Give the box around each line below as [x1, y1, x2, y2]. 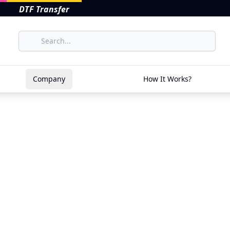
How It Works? [143, 74, 191, 84]
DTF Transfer [19, 4, 69, 15]
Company [33, 74, 65, 84]
